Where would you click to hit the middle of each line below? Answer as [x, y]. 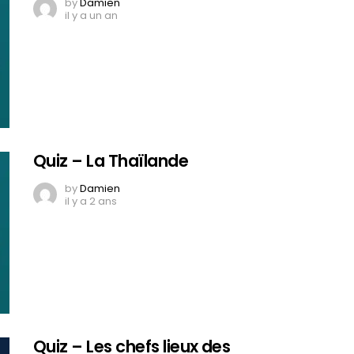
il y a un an [91, 15]
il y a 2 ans [91, 201]
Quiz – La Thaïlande [111, 160]
